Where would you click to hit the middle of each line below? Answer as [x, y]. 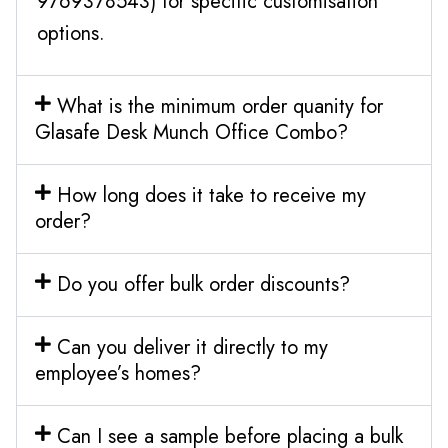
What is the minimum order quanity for [219, 106]
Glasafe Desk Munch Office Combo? [191, 132]
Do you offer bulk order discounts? [203, 284]
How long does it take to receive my [211, 195]
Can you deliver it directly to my [192, 347]
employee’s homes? [118, 373]
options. [71, 33]
